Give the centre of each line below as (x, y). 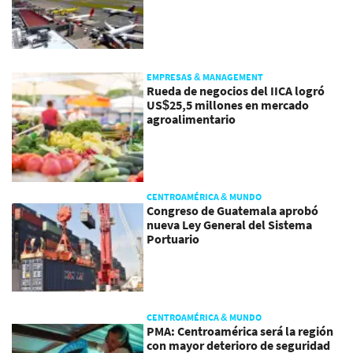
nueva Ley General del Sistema (230, 225)
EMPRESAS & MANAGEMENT (205, 77)
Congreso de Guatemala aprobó (233, 211)
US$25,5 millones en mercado (228, 105)
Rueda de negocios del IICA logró (236, 91)
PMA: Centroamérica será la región (240, 331)
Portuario (173, 239)
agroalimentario (191, 119)
